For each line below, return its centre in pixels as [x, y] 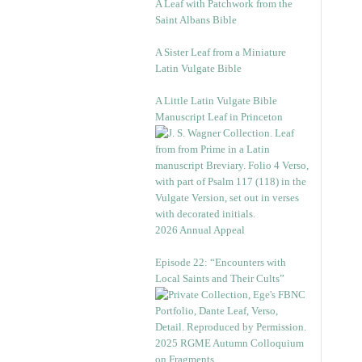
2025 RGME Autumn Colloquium [229, 343]
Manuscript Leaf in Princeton [219, 117]
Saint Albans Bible [196, 20]
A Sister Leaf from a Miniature [221, 52]
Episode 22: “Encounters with [221, 262]
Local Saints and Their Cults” [220, 278]
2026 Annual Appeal [200, 230]
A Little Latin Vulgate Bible [216, 101]
